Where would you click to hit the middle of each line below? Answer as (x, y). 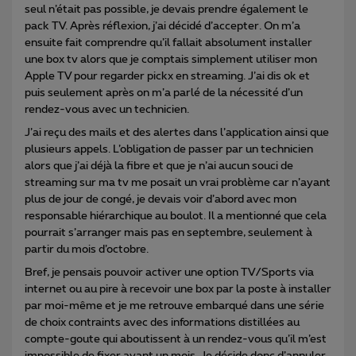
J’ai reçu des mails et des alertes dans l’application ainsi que (177, 132)
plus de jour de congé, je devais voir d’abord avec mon (161, 199)
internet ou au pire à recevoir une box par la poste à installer (178, 289)
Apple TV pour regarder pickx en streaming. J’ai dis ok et (167, 76)
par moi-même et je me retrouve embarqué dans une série (174, 306)
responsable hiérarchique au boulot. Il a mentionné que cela (176, 216)
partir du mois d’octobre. (87, 249)
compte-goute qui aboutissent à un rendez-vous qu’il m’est (176, 339)
